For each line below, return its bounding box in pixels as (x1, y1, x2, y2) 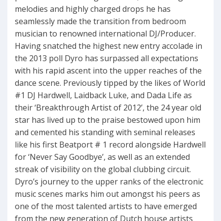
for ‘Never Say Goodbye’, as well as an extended (15, 151, 190, 163)
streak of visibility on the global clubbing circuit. (15, 164, 191, 175)
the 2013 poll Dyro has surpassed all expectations (15, 53, 198, 64)
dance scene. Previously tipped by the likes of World (15, 77, 205, 89)
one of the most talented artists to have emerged (15, 201, 197, 212)
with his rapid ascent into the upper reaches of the (15, 65, 202, 76)
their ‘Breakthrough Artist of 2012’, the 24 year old (15, 102, 201, 113)
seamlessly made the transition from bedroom (15, 16, 186, 27)
